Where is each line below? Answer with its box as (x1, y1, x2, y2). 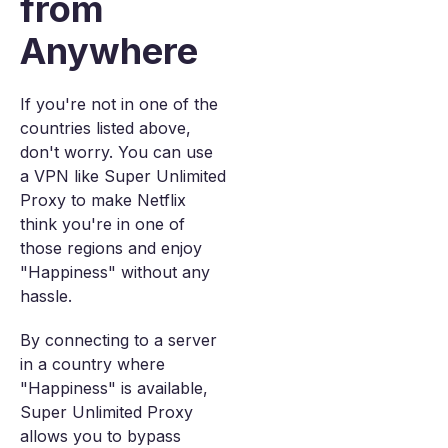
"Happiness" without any (20, 262, 210, 282)
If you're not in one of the (20, 94, 218, 114)
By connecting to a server (20, 330, 217, 350)
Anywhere (20, 29, 198, 73)
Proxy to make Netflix (20, 190, 186, 210)
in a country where (20, 354, 165, 374)
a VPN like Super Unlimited (20, 166, 226, 186)
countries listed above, (20, 118, 191, 138)
